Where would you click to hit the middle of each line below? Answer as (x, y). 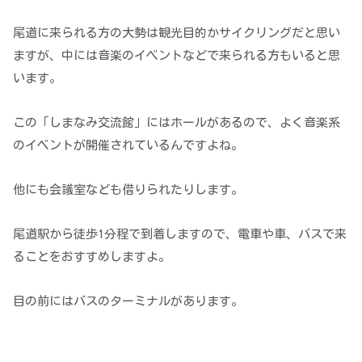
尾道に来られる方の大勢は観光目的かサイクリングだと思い (177, 33)
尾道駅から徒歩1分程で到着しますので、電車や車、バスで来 (180, 234)
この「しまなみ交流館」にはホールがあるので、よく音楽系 (177, 123)
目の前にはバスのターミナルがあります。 (128, 301)
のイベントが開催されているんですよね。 (128, 145)
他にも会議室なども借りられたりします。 (128, 190)
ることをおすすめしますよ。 (92, 257)
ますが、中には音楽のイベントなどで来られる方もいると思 (177, 56)
